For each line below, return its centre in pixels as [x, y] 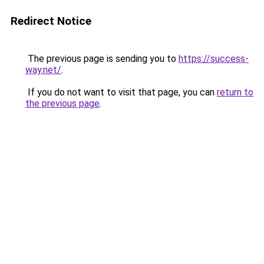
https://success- [214, 59]
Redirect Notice [51, 21]
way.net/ [43, 70]
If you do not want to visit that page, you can [121, 92]
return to [235, 92]
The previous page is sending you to [102, 59]
